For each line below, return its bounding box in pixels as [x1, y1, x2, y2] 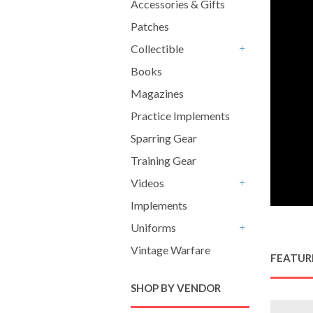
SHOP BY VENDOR [131, 282, 221, 294]
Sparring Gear [131, 131, 197, 145]
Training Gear [131, 154, 196, 167]
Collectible [131, 42, 184, 55]
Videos [131, 176, 164, 189]
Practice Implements [131, 109, 230, 122]
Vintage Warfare [131, 243, 210, 256]
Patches [131, 20, 169, 33]
